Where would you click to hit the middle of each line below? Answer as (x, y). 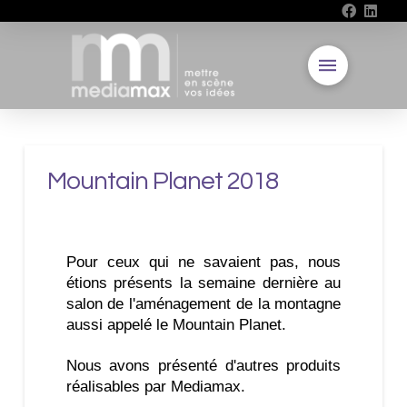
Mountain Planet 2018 (163, 181)
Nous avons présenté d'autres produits (203, 365)
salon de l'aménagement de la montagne (203, 303)
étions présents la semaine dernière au (203, 283)
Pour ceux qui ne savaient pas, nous (203, 262)
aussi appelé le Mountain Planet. (176, 324)
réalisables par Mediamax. (155, 386)
